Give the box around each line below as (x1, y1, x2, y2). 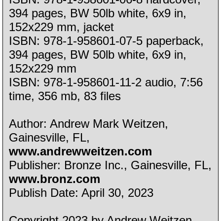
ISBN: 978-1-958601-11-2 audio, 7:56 (9, 75, 203, 89)
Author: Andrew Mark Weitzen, (9, 117, 169, 131)
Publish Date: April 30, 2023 (9, 186, 154, 200)
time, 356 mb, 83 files (9, 89, 121, 103)
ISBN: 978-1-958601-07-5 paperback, (9, 34, 204, 48)
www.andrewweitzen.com (9, 145, 152, 158)
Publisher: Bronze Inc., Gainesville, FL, (9, 158, 212, 172)
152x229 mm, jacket (9, 20, 114, 34)
